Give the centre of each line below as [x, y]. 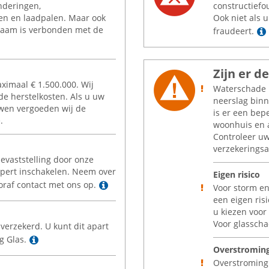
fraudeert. [234, 31]
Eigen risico [237, 174]
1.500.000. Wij [65, 84]
